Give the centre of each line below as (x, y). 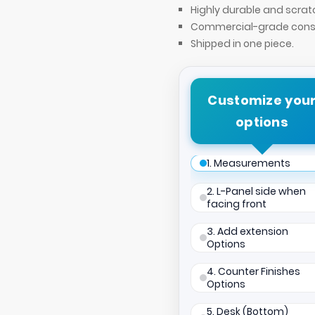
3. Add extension (247, 232)
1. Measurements (249, 163)
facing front (237, 204)
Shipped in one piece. (242, 44)
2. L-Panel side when (256, 192)
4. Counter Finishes (253, 272)
